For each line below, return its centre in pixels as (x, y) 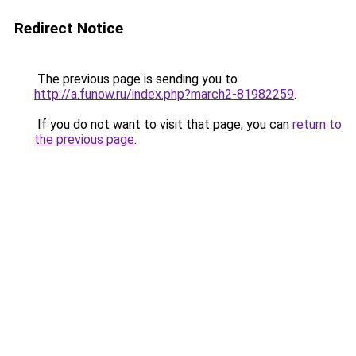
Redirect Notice (69, 28)
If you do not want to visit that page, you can (163, 124)
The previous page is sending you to (136, 79)
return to (317, 124)
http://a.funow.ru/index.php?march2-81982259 (164, 94)
